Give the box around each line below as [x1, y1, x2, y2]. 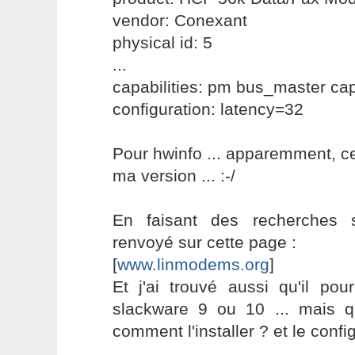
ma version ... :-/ [112, 166, 235, 185]
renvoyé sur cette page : [112, 233, 296, 251]
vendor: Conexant [112, 11, 247, 29]
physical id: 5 [112, 33, 212, 52]
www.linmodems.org [116, 255, 269, 273]
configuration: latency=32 [112, 100, 303, 118]
